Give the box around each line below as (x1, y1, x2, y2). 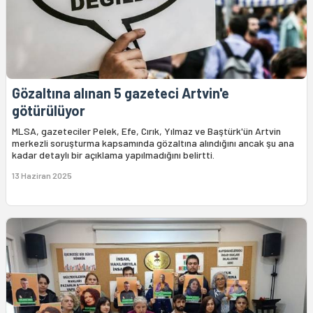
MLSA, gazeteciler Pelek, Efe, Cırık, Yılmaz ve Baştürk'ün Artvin (12, 125, 281, 138)
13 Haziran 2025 (12, 170, 72, 181)
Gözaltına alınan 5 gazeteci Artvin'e (12, 85, 229, 102)
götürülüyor (12, 102, 85, 119)
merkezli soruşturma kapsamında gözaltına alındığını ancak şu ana (12, 137, 294, 150)
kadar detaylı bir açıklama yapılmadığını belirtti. (12, 149, 214, 161)
